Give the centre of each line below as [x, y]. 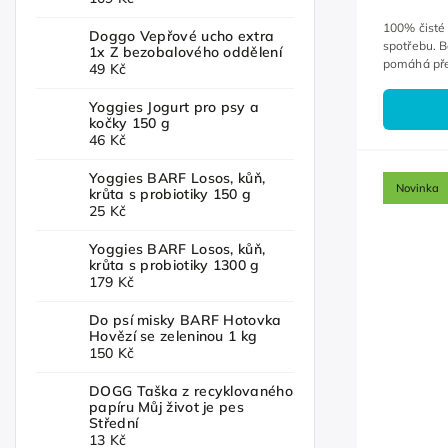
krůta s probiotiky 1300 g [174, 265]
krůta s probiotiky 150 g [170, 194]
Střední [114, 423]
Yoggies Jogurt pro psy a [174, 107]
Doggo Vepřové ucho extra [182, 36]
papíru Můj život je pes [166, 407]
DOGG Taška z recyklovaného [191, 391]
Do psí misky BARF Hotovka [185, 320]
